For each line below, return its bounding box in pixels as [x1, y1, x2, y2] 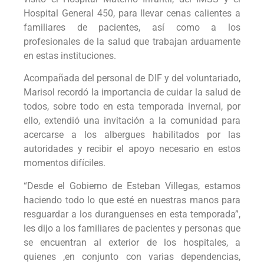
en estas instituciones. [24, 49, 116, 61]
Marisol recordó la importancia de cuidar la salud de [24, 87, 240, 98]
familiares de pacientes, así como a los [24, 21, 240, 33]
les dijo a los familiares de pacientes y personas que [24, 222, 240, 234]
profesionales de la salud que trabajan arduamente [24, 35, 240, 47]
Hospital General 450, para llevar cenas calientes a [24, 7, 240, 19]
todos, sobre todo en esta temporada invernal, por [24, 101, 240, 113]
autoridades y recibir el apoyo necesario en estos [24, 143, 240, 155]
